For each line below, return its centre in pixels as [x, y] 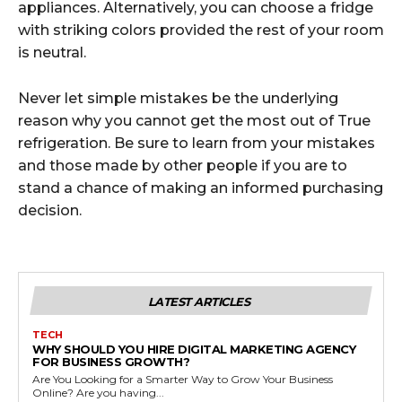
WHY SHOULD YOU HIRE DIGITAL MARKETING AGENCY [194, 349]
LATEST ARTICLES [199, 301]
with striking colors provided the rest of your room [201, 30]
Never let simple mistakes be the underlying [178, 98]
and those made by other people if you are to [183, 165]
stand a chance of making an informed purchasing [201, 188]
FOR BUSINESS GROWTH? [111, 361]
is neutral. [52, 52]
